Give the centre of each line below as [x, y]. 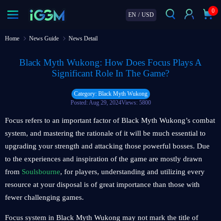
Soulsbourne [41, 172]
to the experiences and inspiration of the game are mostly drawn [104, 159]
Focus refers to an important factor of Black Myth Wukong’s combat [110, 120]
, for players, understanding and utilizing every [132, 172]
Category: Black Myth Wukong [110, 94]
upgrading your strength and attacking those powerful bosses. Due [107, 146]
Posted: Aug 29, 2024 [96, 103]
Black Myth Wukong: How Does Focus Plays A [110, 62]
